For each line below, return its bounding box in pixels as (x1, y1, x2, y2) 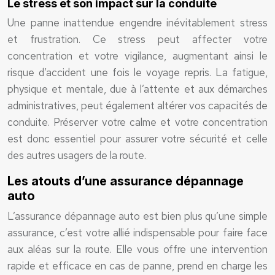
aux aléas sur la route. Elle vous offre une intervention (7, 242, 268, 256)
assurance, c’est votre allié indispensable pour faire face (7, 226, 268, 239)
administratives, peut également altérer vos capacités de (7, 99, 268, 112)
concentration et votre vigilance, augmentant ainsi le (7, 49, 268, 63)
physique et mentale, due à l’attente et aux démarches (7, 82, 268, 96)
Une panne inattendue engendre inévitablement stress (7, 16, 268, 29)
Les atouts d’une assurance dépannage (7, 174, 244, 188)
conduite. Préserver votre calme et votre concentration (7, 115, 268, 129)
